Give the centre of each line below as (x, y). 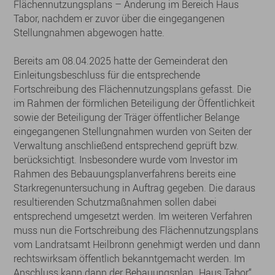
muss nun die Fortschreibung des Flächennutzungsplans (136, 230)
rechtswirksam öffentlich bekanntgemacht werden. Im (130, 258)
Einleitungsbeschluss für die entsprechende (107, 75)
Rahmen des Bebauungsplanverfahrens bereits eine (125, 174)
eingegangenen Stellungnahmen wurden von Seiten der (133, 131)
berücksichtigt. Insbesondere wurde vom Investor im (126, 160)
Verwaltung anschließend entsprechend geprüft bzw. (126, 145)
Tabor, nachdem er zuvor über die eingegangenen (119, 18)
